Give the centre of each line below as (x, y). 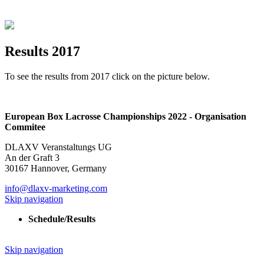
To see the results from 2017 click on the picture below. (107, 76)
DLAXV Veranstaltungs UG (58, 147)
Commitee (25, 127)
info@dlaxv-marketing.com (56, 188)
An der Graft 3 (32, 157)
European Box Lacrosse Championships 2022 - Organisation (126, 116)
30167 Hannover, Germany (56, 168)
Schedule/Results (62, 219)
